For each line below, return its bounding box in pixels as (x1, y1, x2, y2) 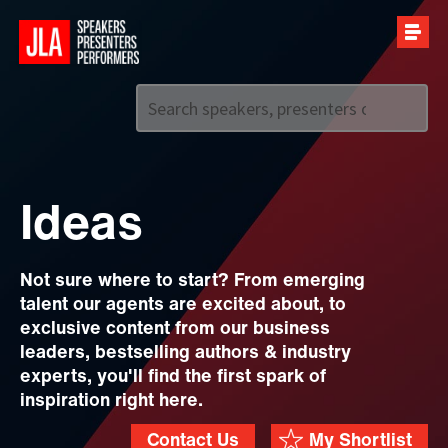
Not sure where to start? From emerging (20, 272, 365, 291)
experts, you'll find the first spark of (20, 368, 326, 387)
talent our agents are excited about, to (20, 296, 346, 315)
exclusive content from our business (20, 320, 330, 339)
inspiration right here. (20, 392, 203, 411)
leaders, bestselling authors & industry (20, 344, 351, 363)
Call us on (145, 152, 233, 171)
